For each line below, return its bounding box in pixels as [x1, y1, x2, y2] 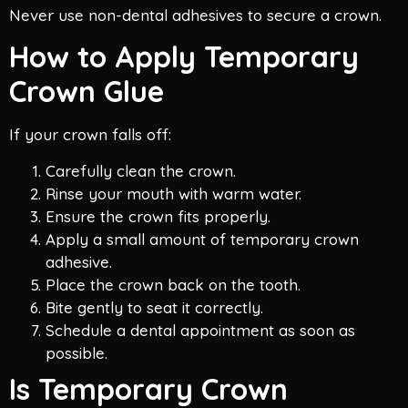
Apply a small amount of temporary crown [46, 229, 359, 249]
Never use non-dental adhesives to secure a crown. [9, 5, 382, 25]
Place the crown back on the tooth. [46, 274, 301, 294]
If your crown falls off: [9, 125, 171, 145]
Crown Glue [9, 73, 164, 110]
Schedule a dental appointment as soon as [46, 320, 355, 340]
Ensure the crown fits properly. [46, 206, 270, 226]
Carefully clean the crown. [46, 160, 236, 180]
